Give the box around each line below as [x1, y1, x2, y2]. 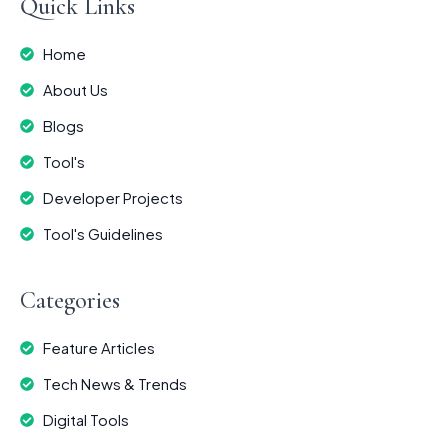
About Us [42, 80, 108, 100]
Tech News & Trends [42, 374, 187, 394]
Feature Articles [42, 338, 155, 358]
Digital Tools [42, 410, 129, 430]
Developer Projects [42, 188, 183, 208]
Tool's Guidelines [42, 224, 163, 244]
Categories [20, 286, 120, 316]
